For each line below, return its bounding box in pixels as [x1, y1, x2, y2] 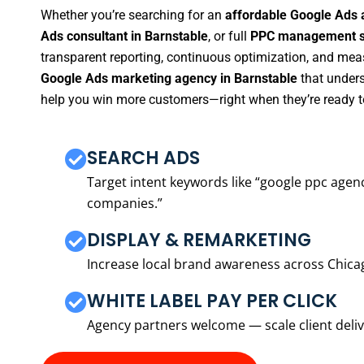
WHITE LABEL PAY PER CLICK [87, 288, 337, 314]
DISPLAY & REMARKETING [87, 227, 311, 253]
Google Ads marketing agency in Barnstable [41, 71, 297, 87]
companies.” [87, 193, 162, 212]
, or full [208, 28, 250, 45]
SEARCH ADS [87, 145, 200, 171]
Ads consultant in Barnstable [41, 28, 208, 45]
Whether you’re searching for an [41, 7, 225, 24]
